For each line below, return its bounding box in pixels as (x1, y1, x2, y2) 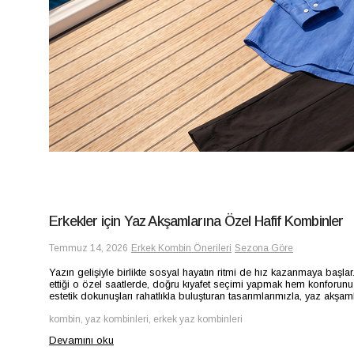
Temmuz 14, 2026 (49, 243, 128, 254)
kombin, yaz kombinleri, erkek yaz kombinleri (49, 313, 243, 325)
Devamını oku (49, 333, 114, 346)
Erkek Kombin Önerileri (131, 243, 232, 254)
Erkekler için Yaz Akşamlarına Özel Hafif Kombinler (49, 213, 344, 229)
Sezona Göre (235, 243, 293, 254)
